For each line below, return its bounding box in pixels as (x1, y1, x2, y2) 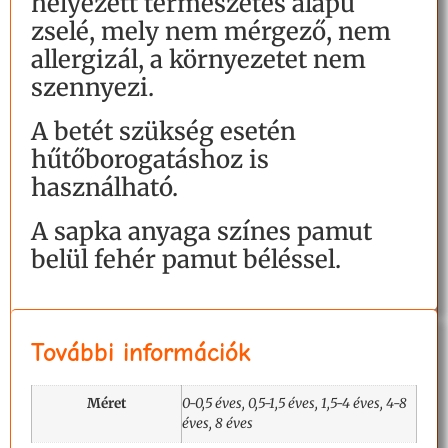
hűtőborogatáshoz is (31, 143, 269, 175)
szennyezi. (31, 71, 154, 103)
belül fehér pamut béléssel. (31, 243, 341, 275)
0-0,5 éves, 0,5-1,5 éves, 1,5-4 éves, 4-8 (182, 394, 407, 412)
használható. (31, 171, 178, 203)
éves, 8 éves (182, 414, 253, 432)
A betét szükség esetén (31, 115, 296, 147)
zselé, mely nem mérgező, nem (31, 15, 391, 47)
